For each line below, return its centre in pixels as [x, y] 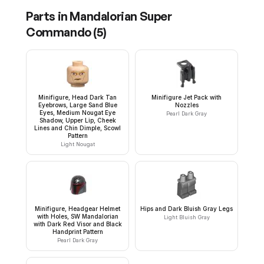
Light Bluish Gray [187, 217]
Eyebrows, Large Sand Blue [77, 105]
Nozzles [187, 105]
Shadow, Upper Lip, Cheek [77, 120]
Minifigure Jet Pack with [187, 97]
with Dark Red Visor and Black [77, 224]
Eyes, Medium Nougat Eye [77, 113]
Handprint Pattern [77, 232]
